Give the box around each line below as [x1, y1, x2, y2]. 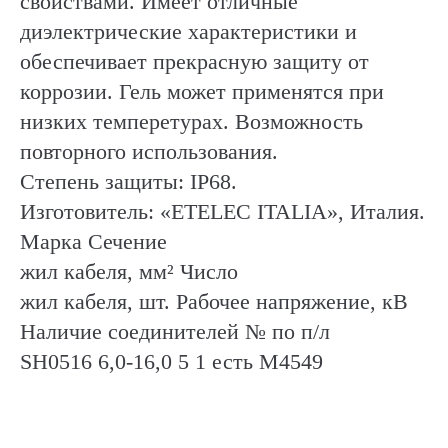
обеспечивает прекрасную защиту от [20, 49, 369, 75]
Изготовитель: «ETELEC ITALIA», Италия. [20, 199, 425, 225]
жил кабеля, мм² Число [20, 259, 238, 285]
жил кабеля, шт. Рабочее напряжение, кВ [20, 289, 408, 315]
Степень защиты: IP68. [20, 169, 237, 195]
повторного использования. [20, 139, 278, 165]
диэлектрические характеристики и [20, 19, 357, 45]
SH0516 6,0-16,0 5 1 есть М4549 [20, 349, 323, 375]
